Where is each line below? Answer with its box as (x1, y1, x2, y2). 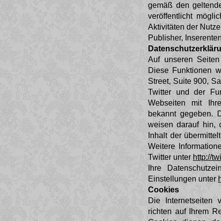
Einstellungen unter (148, 174, 218, 183)
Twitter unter (148, 152, 193, 161)
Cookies (148, 185, 179, 194)
